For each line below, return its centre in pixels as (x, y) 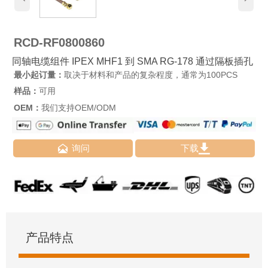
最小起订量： (39, 75)
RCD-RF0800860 (59, 42)
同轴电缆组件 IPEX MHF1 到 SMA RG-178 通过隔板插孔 (133, 62)
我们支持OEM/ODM (78, 107)
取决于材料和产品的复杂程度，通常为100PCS (150, 75)
